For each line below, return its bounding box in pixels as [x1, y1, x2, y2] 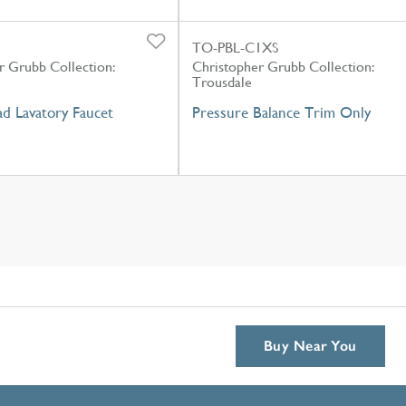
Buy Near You [264, 337, 357, 354]
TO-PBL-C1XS [192, 38, 278, 56]
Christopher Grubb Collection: [192, 57, 375, 75]
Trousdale [192, 72, 252, 91]
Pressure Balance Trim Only [192, 102, 371, 121]
